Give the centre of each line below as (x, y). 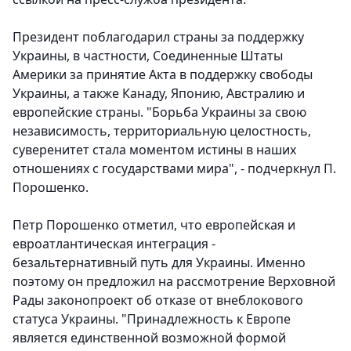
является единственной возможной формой (149, 338)
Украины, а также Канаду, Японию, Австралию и (159, 94)
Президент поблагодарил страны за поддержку (158, 37)
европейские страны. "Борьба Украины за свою (159, 112)
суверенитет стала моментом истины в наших (154, 150)
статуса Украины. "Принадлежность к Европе (152, 319)
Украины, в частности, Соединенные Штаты (148, 56)
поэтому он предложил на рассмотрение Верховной (174, 282)
